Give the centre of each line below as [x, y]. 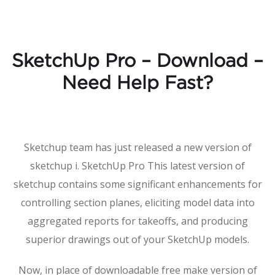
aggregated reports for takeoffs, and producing [137, 221]
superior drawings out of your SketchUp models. [137, 239]
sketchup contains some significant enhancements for [137, 184]
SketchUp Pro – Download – [137, 62]
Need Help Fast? [137, 84]
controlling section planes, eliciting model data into [137, 203]
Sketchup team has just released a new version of [137, 147]
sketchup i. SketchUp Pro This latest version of [137, 166]
